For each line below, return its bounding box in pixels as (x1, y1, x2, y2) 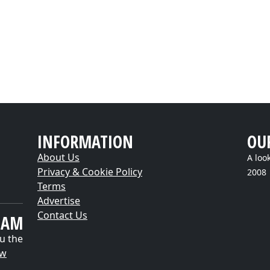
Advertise (37, 193, 80, 207)
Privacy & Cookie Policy (37, 165, 142, 178)
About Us (37, 150, 80, 164)
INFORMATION (37, 130, 133, 153)
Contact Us (37, 208, 87, 222)
